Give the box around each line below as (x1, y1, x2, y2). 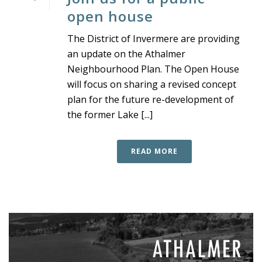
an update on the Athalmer (67, 47, 185, 60)
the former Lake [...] (67, 108, 153, 121)
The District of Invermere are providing (67, 32, 240, 45)
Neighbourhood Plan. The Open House (67, 62, 239, 75)
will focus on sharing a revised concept (67, 77, 236, 91)
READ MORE (131, 146, 178, 156)
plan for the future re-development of (67, 92, 234, 106)
